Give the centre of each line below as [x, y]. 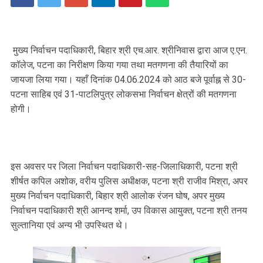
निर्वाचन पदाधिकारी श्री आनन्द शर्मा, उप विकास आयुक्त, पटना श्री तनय [129, 210]
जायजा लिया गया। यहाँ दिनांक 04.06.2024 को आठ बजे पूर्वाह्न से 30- [128, 79]
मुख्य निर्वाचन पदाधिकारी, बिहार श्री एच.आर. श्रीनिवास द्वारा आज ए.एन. [129, 50]
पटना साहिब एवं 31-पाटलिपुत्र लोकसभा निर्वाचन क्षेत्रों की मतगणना [124, 94]
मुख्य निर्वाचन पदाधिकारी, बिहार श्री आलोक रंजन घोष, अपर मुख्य [118, 195]
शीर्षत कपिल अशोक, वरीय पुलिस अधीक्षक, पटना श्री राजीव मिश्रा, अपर [129, 181]
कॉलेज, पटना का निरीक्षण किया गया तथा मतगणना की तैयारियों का [119, 65]
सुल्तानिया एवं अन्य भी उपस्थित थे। [72, 225]
